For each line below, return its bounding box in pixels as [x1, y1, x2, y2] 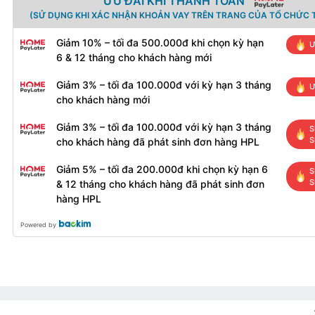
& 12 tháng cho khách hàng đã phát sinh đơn [56, 177, 264, 190]
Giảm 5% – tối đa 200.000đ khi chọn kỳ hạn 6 [56, 162, 268, 175]
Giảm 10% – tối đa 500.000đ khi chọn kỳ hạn [56, 36, 264, 49]
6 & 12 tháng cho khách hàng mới [56, 51, 212, 63]
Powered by [20, 220, 56, 229]
